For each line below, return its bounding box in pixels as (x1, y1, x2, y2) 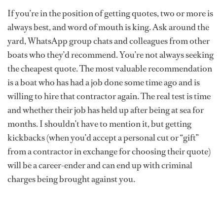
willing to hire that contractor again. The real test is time (7, 90, 211, 103)
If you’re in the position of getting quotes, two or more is (7, 7, 213, 20)
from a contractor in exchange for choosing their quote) (7, 146, 211, 158)
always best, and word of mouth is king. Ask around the (7, 21, 209, 34)
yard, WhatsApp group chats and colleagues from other (7, 35, 210, 47)
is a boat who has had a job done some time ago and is (7, 76, 200, 89)
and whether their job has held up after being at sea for (7, 104, 204, 116)
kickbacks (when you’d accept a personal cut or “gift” (7, 132, 199, 144)
